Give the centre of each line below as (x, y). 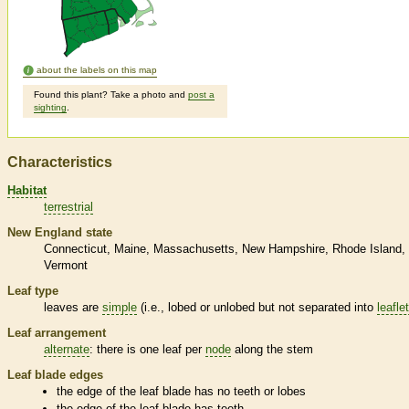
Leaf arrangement (57, 332)
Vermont (66, 265)
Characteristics (60, 163)
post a (201, 95)
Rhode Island (367, 248)
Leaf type (33, 290)
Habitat (27, 190)
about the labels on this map (97, 70)
